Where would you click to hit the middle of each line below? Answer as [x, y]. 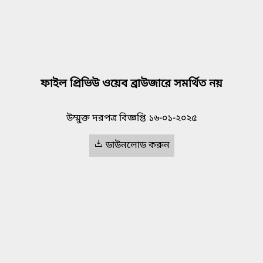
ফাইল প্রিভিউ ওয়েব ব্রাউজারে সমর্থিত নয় [131, 85]
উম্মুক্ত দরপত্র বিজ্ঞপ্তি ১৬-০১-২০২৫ [131, 119]
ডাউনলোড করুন [137, 146]
